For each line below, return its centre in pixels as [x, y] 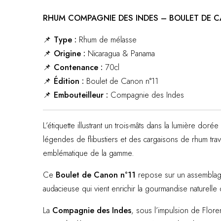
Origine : [70, 53]
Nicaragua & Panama [120, 53]
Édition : [69, 81]
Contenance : [78, 67]
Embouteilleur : [81, 95]
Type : [65, 39]
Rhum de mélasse [107, 39]
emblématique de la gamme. [89, 153]
